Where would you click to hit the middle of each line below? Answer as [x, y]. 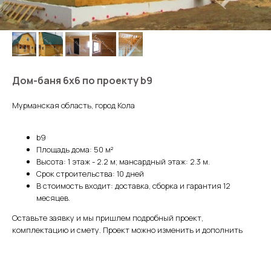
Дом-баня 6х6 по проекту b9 [82, 80]
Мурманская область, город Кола [73, 105]
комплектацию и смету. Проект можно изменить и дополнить [127, 230]
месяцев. [53, 198]
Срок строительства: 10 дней [90, 174]
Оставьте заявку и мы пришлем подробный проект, [108, 218]
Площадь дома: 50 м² [75, 149]
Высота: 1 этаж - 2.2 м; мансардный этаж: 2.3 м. [123, 162]
